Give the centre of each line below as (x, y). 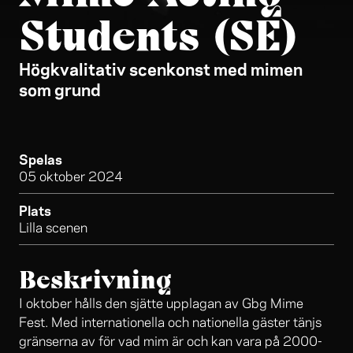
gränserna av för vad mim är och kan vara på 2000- (171, 342)
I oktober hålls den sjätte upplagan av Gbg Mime (161, 305)
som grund (60, 89)
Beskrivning (95, 280)
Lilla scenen (53, 229)
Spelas (41, 159)
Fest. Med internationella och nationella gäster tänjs (170, 323)
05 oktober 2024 (71, 178)
